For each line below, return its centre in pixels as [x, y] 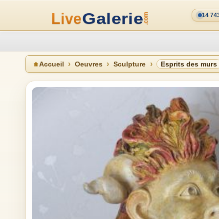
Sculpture [130, 64]
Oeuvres [89, 64]
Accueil [52, 64]
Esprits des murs [189, 64]
